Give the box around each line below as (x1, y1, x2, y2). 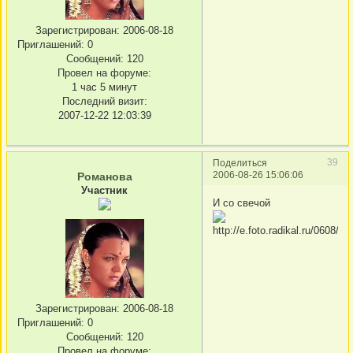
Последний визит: (61, 95, 147, 107)
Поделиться (213, 158, 267, 169)
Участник (81, 184, 128, 197)
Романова (76, 170, 132, 184)
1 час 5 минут (72, 80, 137, 93)
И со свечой (213, 196, 270, 209)
